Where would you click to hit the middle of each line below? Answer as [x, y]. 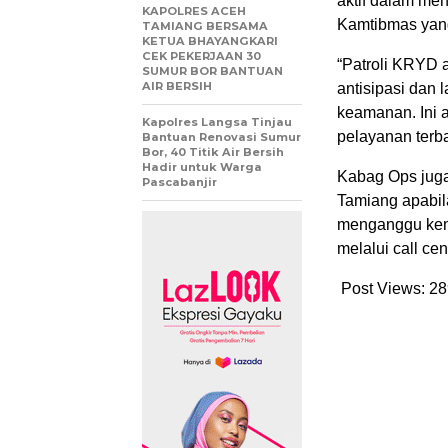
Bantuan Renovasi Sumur [221, 137]
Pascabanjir [179, 182]
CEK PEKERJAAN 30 [201, 56]
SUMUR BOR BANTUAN [212, 71]
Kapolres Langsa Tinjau [217, 122]
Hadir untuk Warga [202, 167]
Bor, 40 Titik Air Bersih [213, 152]
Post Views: [383, 289]
